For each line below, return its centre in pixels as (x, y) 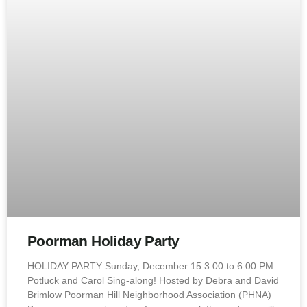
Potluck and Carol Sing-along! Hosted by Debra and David (153, 280)
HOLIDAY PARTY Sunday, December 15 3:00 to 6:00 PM (150, 266)
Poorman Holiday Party (103, 241)
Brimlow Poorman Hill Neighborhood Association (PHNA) (149, 295)
